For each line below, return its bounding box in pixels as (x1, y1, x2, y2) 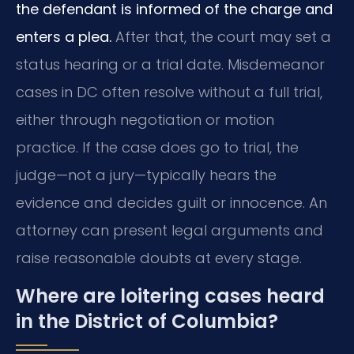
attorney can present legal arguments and (16, 220, 323, 241)
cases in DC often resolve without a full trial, (16, 82, 322, 103)
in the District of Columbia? (16, 307, 278, 334)
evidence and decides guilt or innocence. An (16, 193, 327, 213)
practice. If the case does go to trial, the (16, 137, 299, 158)
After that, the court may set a (111, 27, 331, 47)
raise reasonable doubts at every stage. (16, 248, 302, 269)
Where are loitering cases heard (16, 282, 325, 309)
